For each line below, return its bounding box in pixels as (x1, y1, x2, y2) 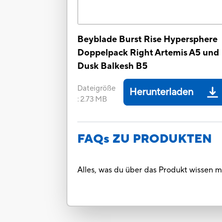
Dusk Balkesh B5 (77, 60, 148, 72)
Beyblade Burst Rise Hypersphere (77, 34, 218, 46)
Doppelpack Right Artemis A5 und (77, 47, 220, 59)
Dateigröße (77, 84, 116, 94)
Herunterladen (129, 86, 194, 99)
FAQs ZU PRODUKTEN (77, 131, 213, 147)
